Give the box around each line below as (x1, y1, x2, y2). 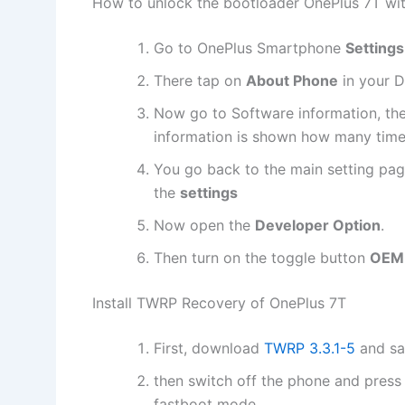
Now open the (154, 215, 255, 234)
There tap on (154, 71, 246, 89)
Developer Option (255, 215, 381, 234)
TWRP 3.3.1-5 (264, 338, 355, 357)
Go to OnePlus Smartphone (154, 38, 345, 57)
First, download (154, 338, 264, 357)
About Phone (246, 71, 338, 89)
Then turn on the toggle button (154, 248, 370, 267)
